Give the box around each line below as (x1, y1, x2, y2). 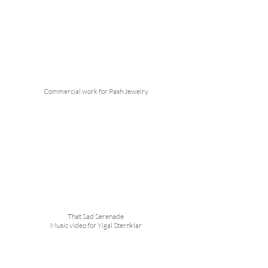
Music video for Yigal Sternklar (50, 221, 142, 230)
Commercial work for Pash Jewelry (43, 87, 148, 96)
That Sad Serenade (68, 212, 124, 221)
